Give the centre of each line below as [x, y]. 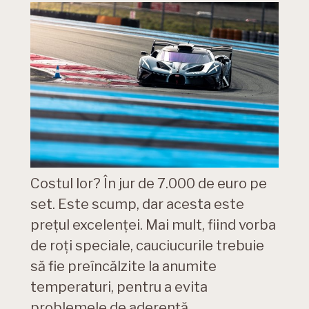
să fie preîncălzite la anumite [123, 267]
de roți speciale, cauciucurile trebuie [147, 246]
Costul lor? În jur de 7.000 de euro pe [149, 184]
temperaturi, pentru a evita [119, 287]
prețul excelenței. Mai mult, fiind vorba [153, 225]
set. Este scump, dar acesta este [137, 205]
